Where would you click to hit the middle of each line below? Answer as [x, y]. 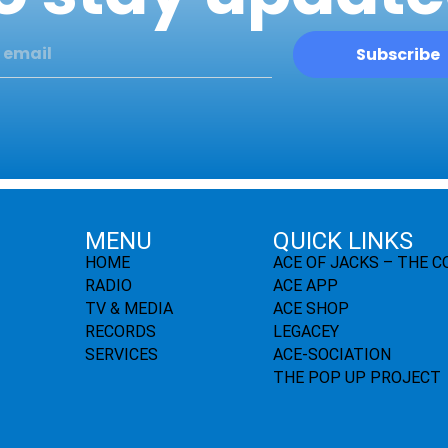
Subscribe [398, 54]
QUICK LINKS [343, 241]
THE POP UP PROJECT [357, 378]
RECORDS [120, 332]
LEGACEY [306, 332]
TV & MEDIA [128, 309]
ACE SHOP [311, 309]
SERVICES [121, 355]
